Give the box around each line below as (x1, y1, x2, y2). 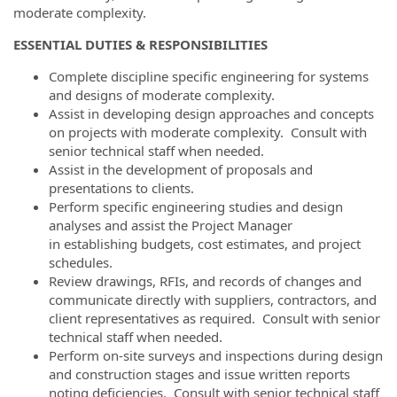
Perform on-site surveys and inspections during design (49, 346, 383, 364)
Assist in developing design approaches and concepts (49, 105, 374, 122)
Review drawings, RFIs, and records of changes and (49, 272, 362, 290)
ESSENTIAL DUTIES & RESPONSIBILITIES (13, 35, 268, 53)
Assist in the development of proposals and (49, 160, 313, 178)
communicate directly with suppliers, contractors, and (49, 291, 377, 308)
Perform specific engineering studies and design (49, 198, 343, 215)
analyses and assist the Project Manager (49, 216, 292, 234)
